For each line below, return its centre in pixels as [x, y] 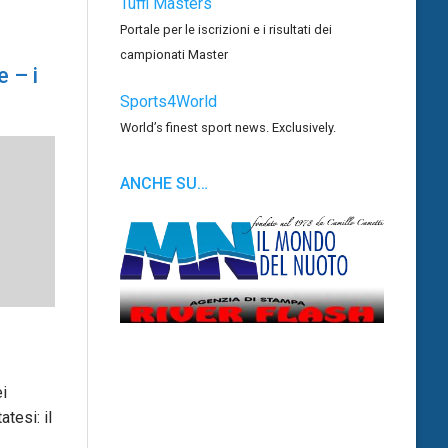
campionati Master [174, 55]
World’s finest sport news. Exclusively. [228, 127]
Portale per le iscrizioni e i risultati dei [226, 30]
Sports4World [168, 101]
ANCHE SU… [164, 183]
